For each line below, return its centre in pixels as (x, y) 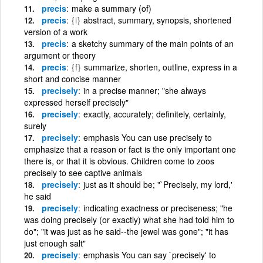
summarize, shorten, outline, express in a (161, 67)
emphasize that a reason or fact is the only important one (130, 149)
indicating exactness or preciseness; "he (158, 208)
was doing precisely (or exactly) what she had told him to (129, 219)
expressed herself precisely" (76, 102)
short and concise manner (73, 78)
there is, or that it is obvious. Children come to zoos (119, 161)
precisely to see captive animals (83, 172)
